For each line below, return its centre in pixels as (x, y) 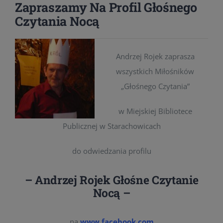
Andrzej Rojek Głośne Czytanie (117, 180)
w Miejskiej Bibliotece (155, 111)
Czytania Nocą (57, 21)
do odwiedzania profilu (111, 151)
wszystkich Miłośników (155, 71)
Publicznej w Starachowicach (111, 126)
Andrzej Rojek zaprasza (155, 56)
